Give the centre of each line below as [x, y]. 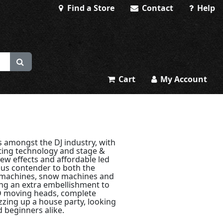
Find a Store [90, 8]
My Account [183, 79]
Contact [156, 8]
